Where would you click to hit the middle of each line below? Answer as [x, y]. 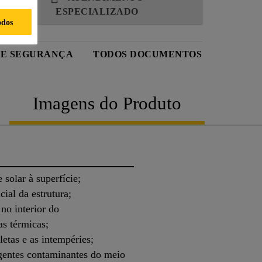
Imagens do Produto [107, 103]
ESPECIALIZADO [97, 11]
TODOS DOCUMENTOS [147, 54]
